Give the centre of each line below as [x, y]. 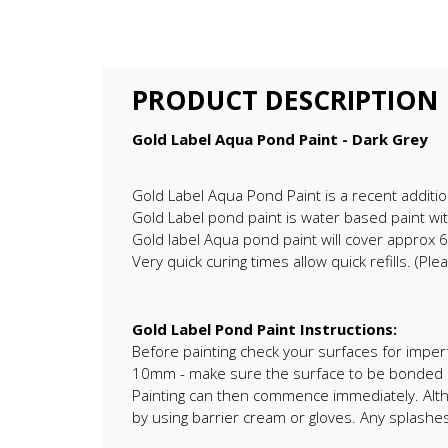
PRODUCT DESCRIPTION [285, 99]
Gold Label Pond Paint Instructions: [264, 329]
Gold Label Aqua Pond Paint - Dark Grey [280, 139]
